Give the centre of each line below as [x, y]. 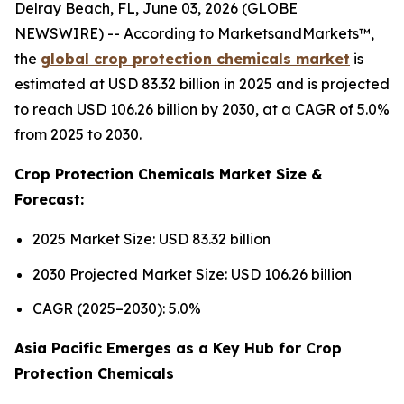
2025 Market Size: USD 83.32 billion [151, 239]
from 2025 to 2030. [78, 134]
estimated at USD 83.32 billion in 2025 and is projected [202, 84]
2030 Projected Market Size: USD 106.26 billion [192, 274]
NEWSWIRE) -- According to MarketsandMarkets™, [194, 33]
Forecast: [49, 199]
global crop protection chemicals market [195, 59]
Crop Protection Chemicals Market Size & [169, 174]
